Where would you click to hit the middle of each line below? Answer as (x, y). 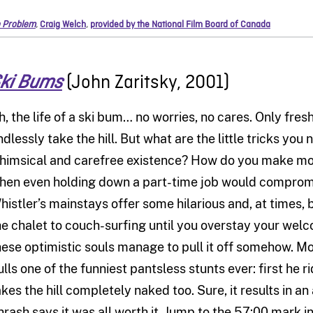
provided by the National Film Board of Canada (180, 24)
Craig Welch (63, 24)
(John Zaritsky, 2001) (145, 83)
